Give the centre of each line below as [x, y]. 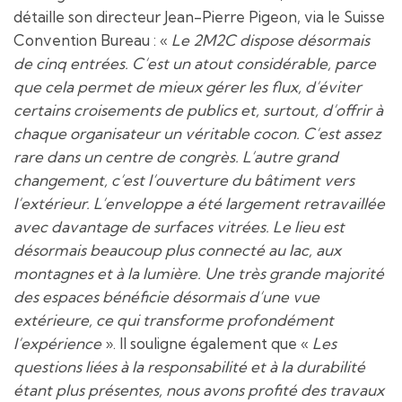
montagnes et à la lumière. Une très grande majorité [199, 273]
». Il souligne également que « [207, 343]
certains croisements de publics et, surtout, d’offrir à [198, 109]
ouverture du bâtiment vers [255, 179]
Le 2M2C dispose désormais [271, 39]
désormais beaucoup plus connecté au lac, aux [177, 249]
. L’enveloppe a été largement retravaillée [236, 203]
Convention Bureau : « [92, 39]
